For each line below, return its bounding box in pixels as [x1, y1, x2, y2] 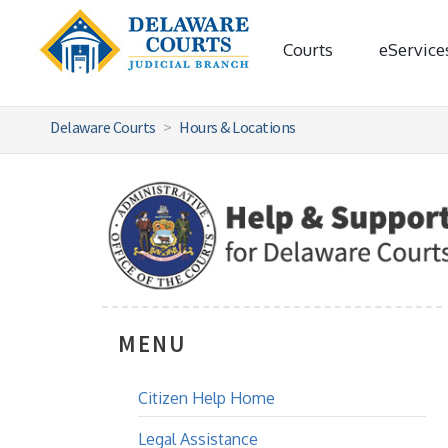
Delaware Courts [50, 117, 156, 137]
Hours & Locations [179, 117, 296, 137]
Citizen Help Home [138, 388, 275, 408]
